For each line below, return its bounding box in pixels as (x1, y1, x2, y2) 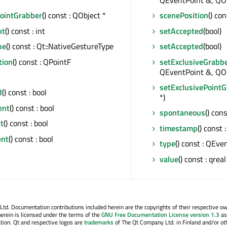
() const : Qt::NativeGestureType (6, 40, 113, 53)
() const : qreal (178, 153, 226, 165)
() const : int (5, 24, 45, 37)
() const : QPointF (13, 55, 71, 68)
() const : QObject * (42, 9, 106, 22)
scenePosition (160, 9, 208, 22)
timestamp (160, 122, 198, 134)
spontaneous (160, 106, 205, 119)
